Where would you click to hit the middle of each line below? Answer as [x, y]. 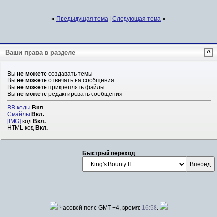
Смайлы [18, 114]
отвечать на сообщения [80, 80]
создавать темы [70, 74]
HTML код [21, 128]
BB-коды [19, 108]
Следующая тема [137, 19]
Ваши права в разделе [40, 52]
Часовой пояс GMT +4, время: [100, 208]
